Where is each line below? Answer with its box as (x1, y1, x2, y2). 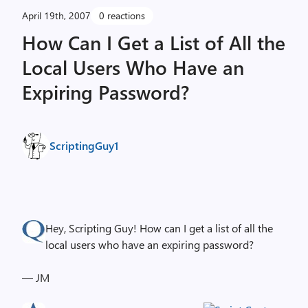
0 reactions (99, 9, 145, 22)
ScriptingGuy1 (49, 138, 118, 153)
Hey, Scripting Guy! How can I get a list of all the (45, 221, 273, 235)
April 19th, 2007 (22, 9, 91, 22)
